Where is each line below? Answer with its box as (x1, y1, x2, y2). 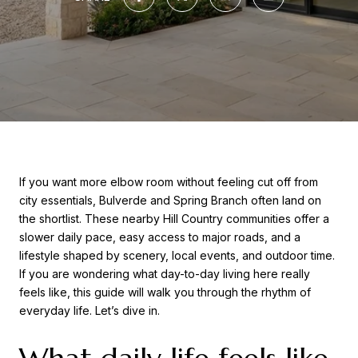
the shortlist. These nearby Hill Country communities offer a (19, 212, 329, 225)
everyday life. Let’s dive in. (19, 304, 160, 317)
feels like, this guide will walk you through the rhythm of (19, 285, 311, 299)
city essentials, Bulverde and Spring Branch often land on (19, 193, 321, 207)
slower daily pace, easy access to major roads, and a (19, 230, 300, 244)
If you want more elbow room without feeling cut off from (19, 175, 318, 189)
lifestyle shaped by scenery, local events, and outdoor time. (19, 249, 335, 262)
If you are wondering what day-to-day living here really (19, 267, 310, 280)
